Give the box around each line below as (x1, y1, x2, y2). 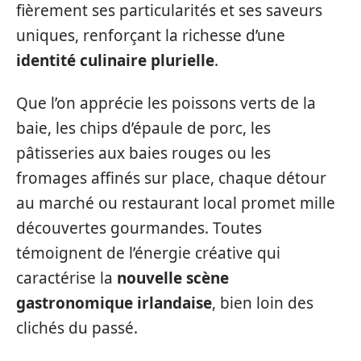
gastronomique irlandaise (16, 293, 212, 313)
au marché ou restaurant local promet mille (16, 193, 335, 214)
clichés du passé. (16, 317, 138, 338)
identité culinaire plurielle (16, 49, 214, 71)
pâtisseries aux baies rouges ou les (16, 143, 271, 164)
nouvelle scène (117, 268, 229, 288)
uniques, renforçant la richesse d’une (16, 24, 285, 46)
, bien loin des (212, 293, 313, 313)
